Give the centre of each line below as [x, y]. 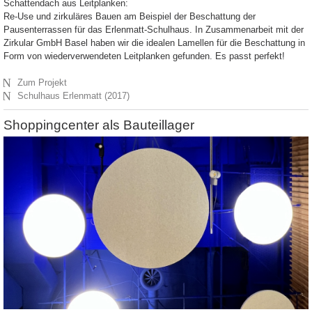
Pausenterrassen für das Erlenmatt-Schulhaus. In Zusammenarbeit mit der [154, 29]
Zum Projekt [42, 82]
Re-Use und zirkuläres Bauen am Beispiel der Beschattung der [130, 16]
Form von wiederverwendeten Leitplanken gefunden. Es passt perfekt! [144, 56]
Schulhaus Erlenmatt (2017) [74, 95]
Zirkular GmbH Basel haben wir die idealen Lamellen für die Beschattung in [154, 42]
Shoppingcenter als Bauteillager [99, 125]
